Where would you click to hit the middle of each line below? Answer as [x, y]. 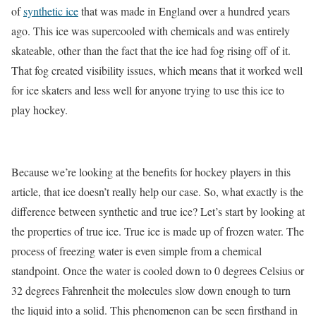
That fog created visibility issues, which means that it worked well [157, 70]
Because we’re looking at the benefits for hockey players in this [151, 171]
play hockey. [41, 109]
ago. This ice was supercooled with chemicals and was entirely [151, 30]
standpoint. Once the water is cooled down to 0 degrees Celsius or [158, 270]
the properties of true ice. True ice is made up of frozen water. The [158, 231]
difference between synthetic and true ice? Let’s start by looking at [158, 211]
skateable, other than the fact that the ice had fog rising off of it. [151, 50]
